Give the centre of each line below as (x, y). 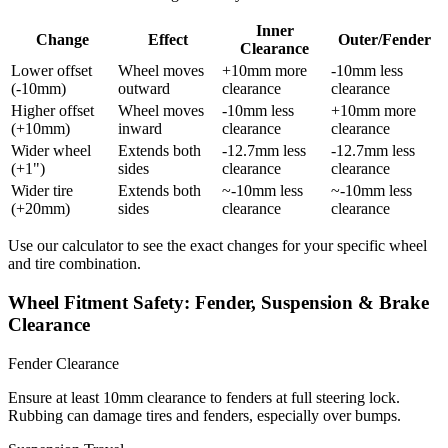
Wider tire (42, 191)
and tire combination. (74, 264)
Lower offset (51, 71)
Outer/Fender (384, 40)
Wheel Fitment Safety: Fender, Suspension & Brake (218, 303)
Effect (168, 40)
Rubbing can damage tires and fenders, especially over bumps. (204, 415)
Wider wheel (51, 151)
